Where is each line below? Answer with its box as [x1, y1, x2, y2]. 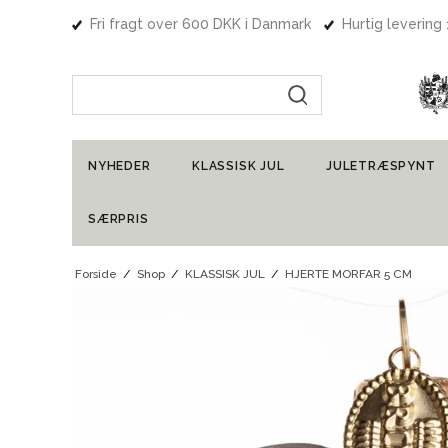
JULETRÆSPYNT [326, 159, 436, 174]
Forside [74, 267, 117, 282]
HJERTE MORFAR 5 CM [284, 267, 412, 282]
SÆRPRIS [88, 212, 149, 227]
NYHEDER [88, 159, 151, 174]
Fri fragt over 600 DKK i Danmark [90, 16, 311, 32]
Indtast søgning [72, 78, 184, 95]
